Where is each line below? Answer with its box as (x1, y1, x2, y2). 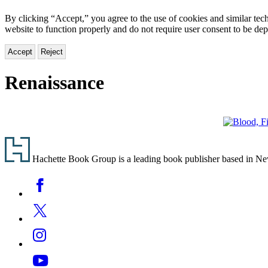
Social (4, 173, 33, 186)
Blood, (223, 126, 248, 137)
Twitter (28, 198, 55, 209)
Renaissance (5, 72, 104, 94)
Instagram (28, 223, 65, 234)
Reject (41, 47, 63, 56)
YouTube (28, 248, 63, 259)
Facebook (28, 173, 65, 184)
